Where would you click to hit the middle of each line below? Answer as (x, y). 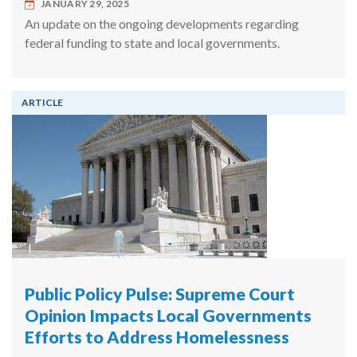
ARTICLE (42, 103)
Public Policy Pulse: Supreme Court (160, 294)
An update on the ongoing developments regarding (162, 24)
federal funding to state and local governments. (152, 43)
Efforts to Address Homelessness (157, 337)
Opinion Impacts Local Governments (168, 316)
